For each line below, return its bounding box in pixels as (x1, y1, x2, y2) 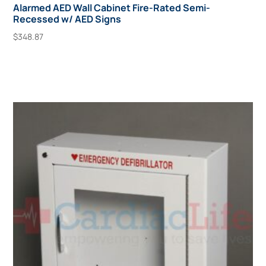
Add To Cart (23, 56, 76, 70)
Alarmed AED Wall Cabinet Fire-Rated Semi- (13, 1, 211, 15)
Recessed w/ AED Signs (13, 12, 122, 26)
